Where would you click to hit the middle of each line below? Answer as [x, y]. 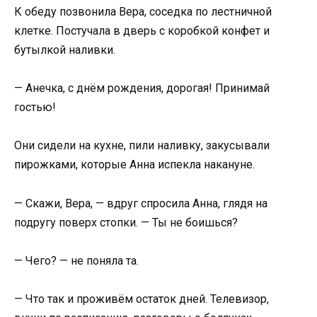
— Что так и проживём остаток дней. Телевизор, [142, 299]
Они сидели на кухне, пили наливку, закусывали [142, 146]
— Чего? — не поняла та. [76, 260]
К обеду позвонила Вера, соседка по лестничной [143, 11]
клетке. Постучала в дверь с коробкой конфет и [142, 30]
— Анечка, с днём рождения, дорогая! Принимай [142, 88]
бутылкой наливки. [65, 50]
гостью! [35, 108]
